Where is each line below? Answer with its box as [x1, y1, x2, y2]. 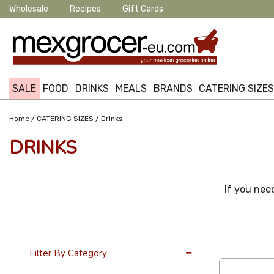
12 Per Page [219, 241, 268, 253]
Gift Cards [122, 4, 163, 14]
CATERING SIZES [37, 114, 94, 124]
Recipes [70, 4, 101, 14]
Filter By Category [29, 246, 107, 259]
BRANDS [153, 83, 193, 94]
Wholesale [9, 4, 48, 14]
